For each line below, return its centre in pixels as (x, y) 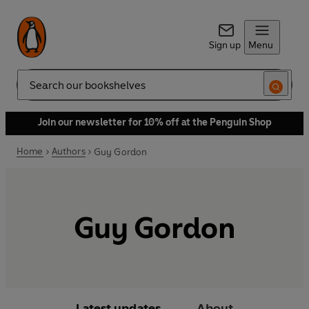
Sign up (225, 45)
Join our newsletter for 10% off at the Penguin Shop (154, 122)
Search (32, 90)
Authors (68, 151)
